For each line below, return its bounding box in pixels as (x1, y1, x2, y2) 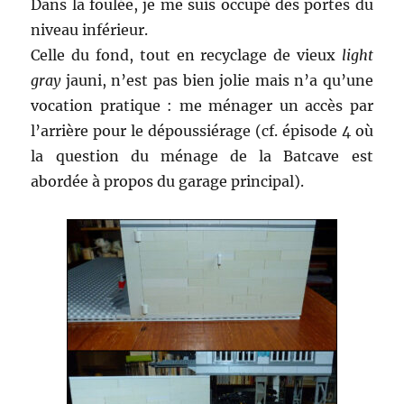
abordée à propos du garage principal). (31, 171, 305, 190)
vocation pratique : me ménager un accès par (31, 96, 373, 115)
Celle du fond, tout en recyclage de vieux (31, 45, 342, 64)
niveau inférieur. (31, 20, 149, 39)
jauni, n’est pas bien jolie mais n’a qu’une (60, 70, 373, 89)
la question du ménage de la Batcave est (31, 146, 373, 165)
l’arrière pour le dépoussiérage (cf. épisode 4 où (31, 121, 373, 140)
